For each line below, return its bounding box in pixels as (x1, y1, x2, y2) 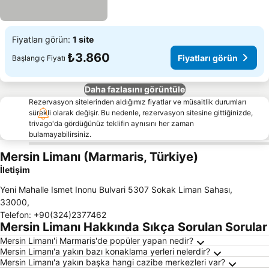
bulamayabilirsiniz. (29, 130, 91, 139)
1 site (73, 34, 94, 44)
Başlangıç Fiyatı (12, 53, 65, 62)
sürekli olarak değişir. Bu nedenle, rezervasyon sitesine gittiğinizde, (29, 108, 253, 117)
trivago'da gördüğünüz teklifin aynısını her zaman (29, 119, 194, 128)
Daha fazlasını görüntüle (84, 84, 185, 94)
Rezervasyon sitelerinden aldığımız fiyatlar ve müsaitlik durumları (29, 97, 246, 106)
